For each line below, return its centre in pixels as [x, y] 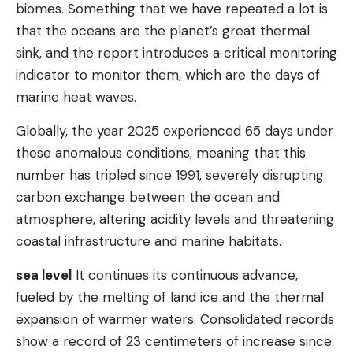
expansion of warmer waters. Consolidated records [175, 319]
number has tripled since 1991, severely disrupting [170, 175]
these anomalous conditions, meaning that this [161, 153]
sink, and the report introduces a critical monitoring [176, 53]
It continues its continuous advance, [185, 275]
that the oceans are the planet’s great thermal [163, 31]
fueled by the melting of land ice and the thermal [170, 297]
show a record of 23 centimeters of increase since [174, 341]
